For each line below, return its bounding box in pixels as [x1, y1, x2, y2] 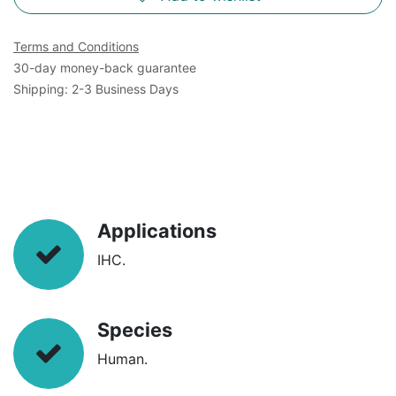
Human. [97, 349, 148, 368]
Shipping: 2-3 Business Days [13, 80, 179, 96]
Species [97, 317, 172, 341]
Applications [97, 218, 217, 242]
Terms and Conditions [13, 38, 139, 54]
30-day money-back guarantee [13, 59, 196, 75]
